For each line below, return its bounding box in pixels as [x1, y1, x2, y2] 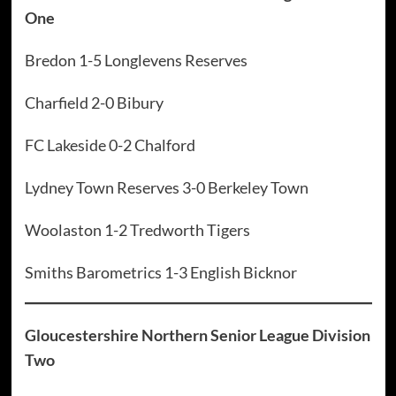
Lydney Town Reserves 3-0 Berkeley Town [24, 178, 308, 198]
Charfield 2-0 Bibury [24, 93, 164, 113]
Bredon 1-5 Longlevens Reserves [24, 50, 247, 71]
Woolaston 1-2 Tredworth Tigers [24, 220, 250, 240]
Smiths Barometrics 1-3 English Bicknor [24, 263, 297, 283]
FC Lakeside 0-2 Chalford [24, 135, 195, 156]
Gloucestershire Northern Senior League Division [24, 325, 370, 346]
